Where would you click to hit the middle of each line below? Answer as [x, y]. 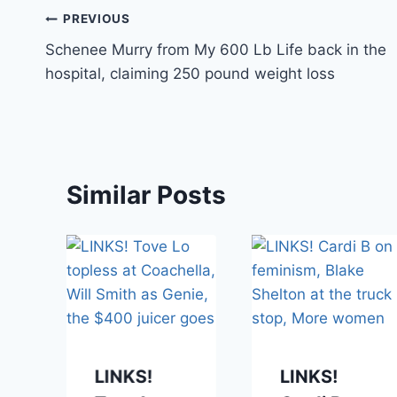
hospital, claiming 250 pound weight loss [190, 73]
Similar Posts [146, 195]
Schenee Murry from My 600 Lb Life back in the [216, 49]
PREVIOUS [97, 19]
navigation [108, 62]
